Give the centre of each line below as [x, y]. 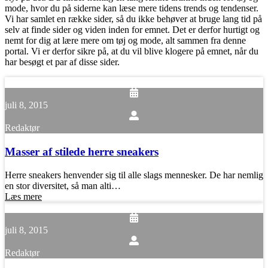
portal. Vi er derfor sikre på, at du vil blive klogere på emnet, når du [132, 51]
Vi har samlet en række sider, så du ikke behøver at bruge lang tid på [133, 19]
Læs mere [23, 197]
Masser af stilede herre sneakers [82, 151]
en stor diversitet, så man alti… [63, 186]
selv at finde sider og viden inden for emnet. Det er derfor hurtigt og [132, 29]
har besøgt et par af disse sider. [62, 62]
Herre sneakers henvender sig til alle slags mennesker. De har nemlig [134, 175]
